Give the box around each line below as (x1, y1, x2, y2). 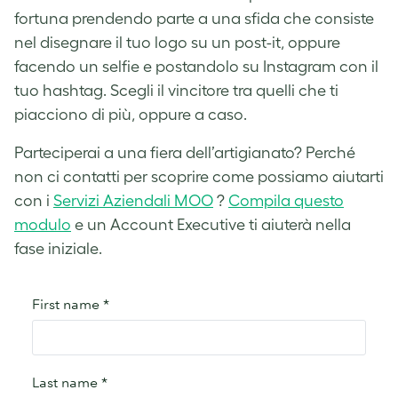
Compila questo (228, 191, 344, 210)
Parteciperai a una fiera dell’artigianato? (14, 143, 306, 162)
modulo (14, 215, 71, 234)
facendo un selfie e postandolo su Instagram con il (14, 57, 378, 76)
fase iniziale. (14, 239, 102, 258)
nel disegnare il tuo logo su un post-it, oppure (14, 33, 340, 52)
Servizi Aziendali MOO (53, 191, 213, 210)
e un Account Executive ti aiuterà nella (71, 215, 351, 234)
